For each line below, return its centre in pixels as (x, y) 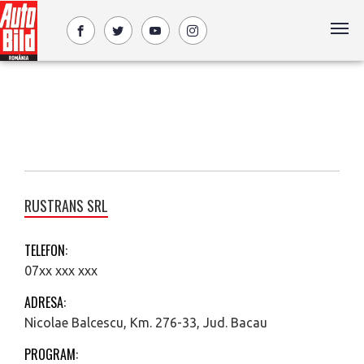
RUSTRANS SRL (66, 206)
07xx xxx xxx (61, 271)
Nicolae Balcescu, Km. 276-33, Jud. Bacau (146, 323)
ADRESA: (45, 302)
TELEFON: (46, 250)
